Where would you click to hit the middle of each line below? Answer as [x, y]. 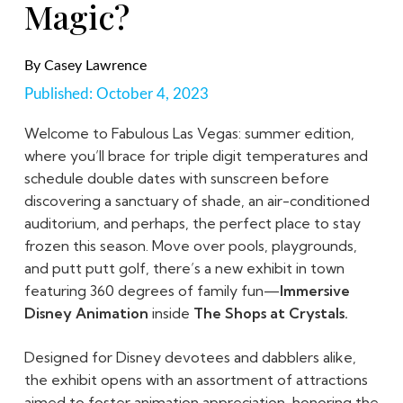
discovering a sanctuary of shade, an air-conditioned [197, 200]
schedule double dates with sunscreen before [176, 178]
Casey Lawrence [95, 65]
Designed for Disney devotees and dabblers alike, [190, 357]
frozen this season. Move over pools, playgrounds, [190, 245]
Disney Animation [86, 313]
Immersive [314, 290]
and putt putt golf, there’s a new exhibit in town [184, 268]
